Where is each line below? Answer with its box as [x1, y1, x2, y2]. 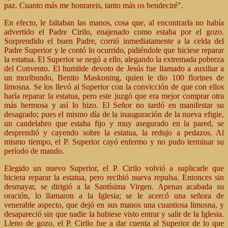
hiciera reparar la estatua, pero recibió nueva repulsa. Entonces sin [4, 173, 224, 182]
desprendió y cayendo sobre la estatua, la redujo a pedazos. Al [4, 128, 224, 137]
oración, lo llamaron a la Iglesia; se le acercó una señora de [4, 191, 224, 200]
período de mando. [4, 147, 64, 155]
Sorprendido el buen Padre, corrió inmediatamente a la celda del [4, 37, 224, 45]
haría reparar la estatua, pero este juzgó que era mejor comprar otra [4, 92, 224, 100]
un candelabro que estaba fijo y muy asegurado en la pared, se [4, 119, 224, 128]
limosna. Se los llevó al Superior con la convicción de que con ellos [4, 82, 224, 91]
